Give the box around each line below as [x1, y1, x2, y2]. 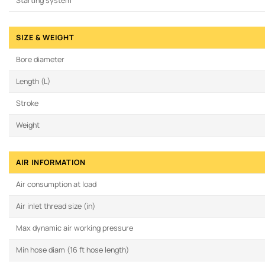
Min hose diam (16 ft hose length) [16, 244, 129, 255]
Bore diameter [16, 54, 64, 64]
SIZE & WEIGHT [16, 32, 75, 43]
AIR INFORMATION [16, 157, 86, 167]
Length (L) [16, 76, 50, 86]
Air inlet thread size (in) [16, 201, 95, 211]
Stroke [16, 98, 38, 108]
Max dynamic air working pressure [16, 222, 133, 233]
